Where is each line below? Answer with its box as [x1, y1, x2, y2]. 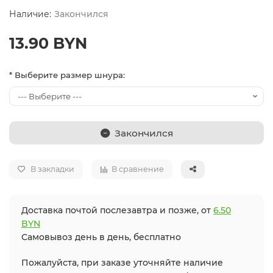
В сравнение [112, 165, 164, 174]
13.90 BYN [9, 34, 87, 53]
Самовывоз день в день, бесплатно [21, 232, 181, 243]
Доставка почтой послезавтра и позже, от [21, 205, 213, 216]
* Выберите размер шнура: [9, 70, 125, 80]
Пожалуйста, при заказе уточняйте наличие [21, 257, 223, 269]
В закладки [30, 165, 74, 174]
